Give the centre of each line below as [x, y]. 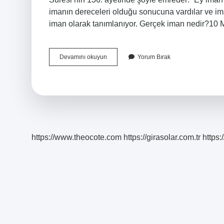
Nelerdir [117, 74]
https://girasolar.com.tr [162, 137]
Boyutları [118, 65]
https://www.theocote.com [76, 137]
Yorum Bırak [154, 57]
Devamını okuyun [83, 57]
